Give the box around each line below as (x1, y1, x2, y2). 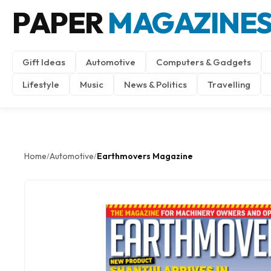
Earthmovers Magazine (97, 151, 193, 162)
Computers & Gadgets (156, 56, 251, 68)
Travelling (207, 79, 250, 90)
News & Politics (124, 79, 187, 90)
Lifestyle (22, 79, 59, 90)
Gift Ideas (22, 56, 65, 68)
